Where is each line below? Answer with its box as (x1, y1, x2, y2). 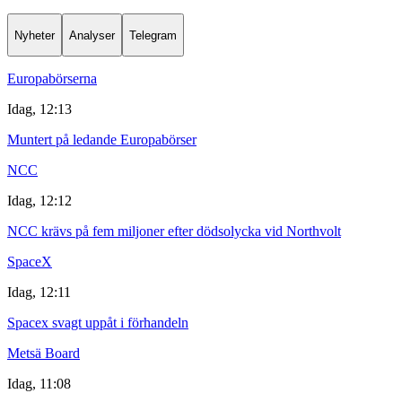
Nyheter (14, 28, 55, 42)
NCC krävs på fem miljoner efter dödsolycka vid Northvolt (7, 223, 341, 239)
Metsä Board (7, 345, 80, 361)
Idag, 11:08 (7, 376, 71, 391)
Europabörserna (7, 71, 97, 86)
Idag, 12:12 (7, 193, 72, 208)
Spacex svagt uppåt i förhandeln (7, 315, 188, 330)
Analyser (69, 28, 115, 42)
